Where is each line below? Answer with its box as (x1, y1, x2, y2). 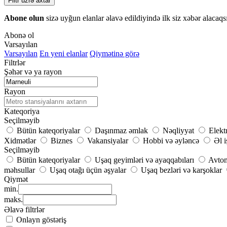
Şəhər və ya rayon (4, 67, 62, 77)
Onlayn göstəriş (16, 215, 66, 224)
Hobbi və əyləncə (143, 136, 199, 145)
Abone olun (4, 14, 44, 23)
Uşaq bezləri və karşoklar (141, 166, 222, 175)
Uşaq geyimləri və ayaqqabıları (95, 156, 194, 165)
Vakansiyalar (87, 136, 128, 145)
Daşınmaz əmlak (95, 126, 148, 135)
